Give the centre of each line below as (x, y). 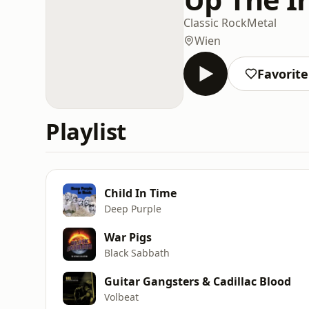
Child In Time (140, 193)
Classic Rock (215, 22)
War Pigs (128, 237)
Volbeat (121, 297)
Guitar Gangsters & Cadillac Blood (198, 281)
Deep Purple (133, 208)
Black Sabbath (137, 252)
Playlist (86, 131)
